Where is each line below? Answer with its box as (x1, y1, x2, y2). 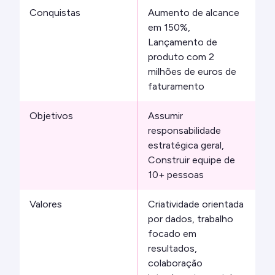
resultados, (148, 242, 197, 255)
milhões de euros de (148, 66, 236, 78)
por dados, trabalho (148, 213, 233, 225)
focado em (148, 228, 196, 240)
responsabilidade (148, 125, 221, 137)
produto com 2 (148, 51, 214, 63)
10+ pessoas (148, 169, 204, 181)
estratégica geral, (148, 139, 224, 152)
